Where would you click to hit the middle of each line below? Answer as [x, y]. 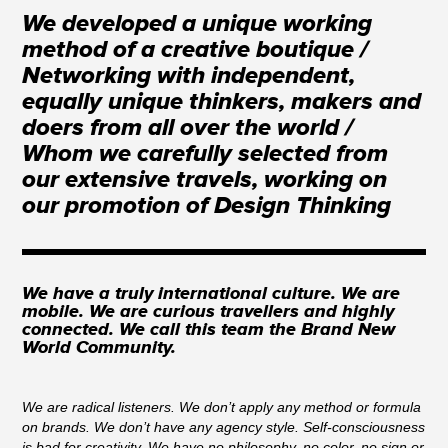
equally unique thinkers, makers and [222, 101]
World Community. [99, 348]
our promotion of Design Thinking [207, 205]
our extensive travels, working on [205, 179]
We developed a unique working [197, 23]
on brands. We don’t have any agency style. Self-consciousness [224, 427]
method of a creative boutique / [195, 49]
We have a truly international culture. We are [211, 294]
